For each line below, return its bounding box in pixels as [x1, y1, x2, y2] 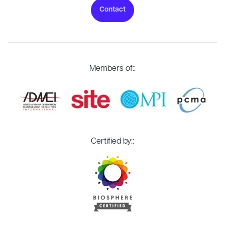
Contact [99, 6, 126, 14]
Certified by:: [91, 137, 134, 146]
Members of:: [89, 64, 136, 73]
